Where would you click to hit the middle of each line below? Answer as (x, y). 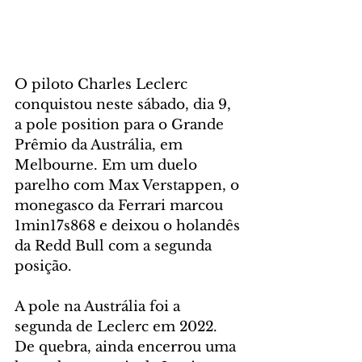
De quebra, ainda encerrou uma (127, 347)
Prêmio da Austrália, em (101, 145)
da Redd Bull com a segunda (115, 246)
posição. (43, 266)
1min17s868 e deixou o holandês (129, 225)
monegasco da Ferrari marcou (121, 205)
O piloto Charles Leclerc (103, 84)
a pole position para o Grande (121, 124)
